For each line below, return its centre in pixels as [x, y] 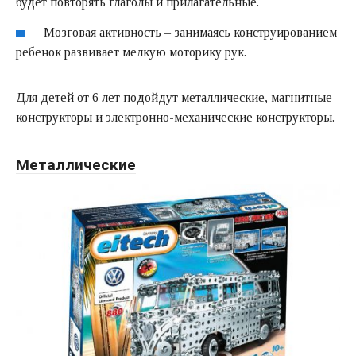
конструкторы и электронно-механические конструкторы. [175, 117]
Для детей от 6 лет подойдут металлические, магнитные [174, 97]
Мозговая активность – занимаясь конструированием [191, 32]
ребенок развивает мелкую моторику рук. [131, 52]
